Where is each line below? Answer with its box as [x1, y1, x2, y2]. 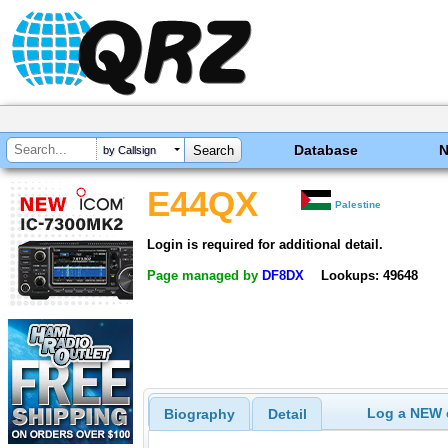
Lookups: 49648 [320, 267, 418, 283]
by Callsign [103, 144, 156, 157]
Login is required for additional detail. [147, 236, 383, 252]
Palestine [335, 199, 382, 210]
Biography [163, 406, 235, 423]
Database [294, 142, 359, 158]
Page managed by [147, 267, 262, 283]
